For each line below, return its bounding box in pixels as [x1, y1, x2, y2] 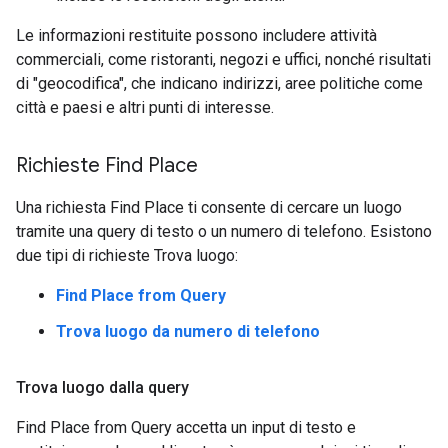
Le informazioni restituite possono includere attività [16, 26, 377, 46]
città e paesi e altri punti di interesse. [16, 98, 274, 118]
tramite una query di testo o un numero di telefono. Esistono [16, 222, 432, 242]
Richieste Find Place [16, 153, 198, 179]
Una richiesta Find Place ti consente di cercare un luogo [16, 198, 402, 218]
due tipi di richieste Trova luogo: [16, 246, 238, 266]
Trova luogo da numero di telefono [56, 322, 320, 342]
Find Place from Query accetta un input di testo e [16, 418, 356, 438]
